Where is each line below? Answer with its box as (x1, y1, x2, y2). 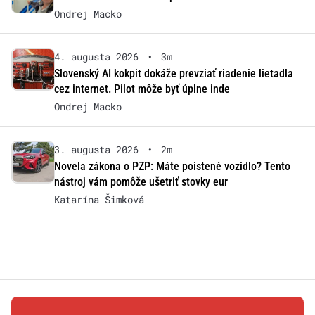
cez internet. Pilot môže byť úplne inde (53, 82, 230, 96)
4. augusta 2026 (53, 50, 139, 64)
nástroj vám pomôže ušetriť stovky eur (53, 175, 228, 189)
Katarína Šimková (53, 193, 144, 207)
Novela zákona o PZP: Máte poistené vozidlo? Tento (53, 160, 290, 174)
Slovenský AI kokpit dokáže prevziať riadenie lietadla (53, 67, 293, 81)
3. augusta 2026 (53, 143, 139, 157)
